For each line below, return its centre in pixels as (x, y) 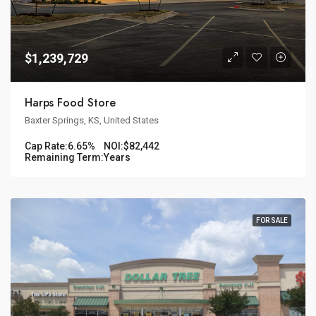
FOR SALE (272, 221)
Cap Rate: (46, 146)
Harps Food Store (70, 103)
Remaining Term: (64, 158)
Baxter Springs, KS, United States (92, 121)
